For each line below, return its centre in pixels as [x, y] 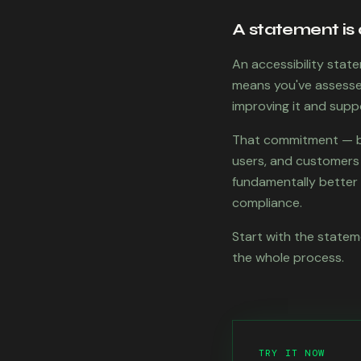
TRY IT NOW [292, 353]
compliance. [267, 203]
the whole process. [288, 257]
